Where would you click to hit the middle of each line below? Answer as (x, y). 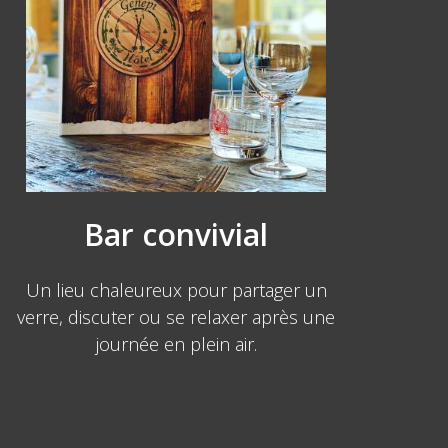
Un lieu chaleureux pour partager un (176, 290)
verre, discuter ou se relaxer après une (176, 317)
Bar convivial (176, 234)
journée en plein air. (176, 344)
